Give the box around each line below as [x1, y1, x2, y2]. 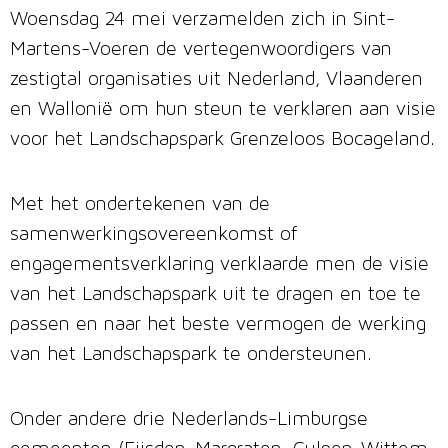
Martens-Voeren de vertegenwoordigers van [10, 40, 392, 61]
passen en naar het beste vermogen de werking [10, 315, 426, 336]
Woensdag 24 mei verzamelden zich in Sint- [10, 10, 395, 31]
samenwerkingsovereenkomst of [10, 225, 297, 246]
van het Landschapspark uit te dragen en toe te [10, 285, 421, 306]
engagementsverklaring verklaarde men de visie [10, 255, 429, 276]
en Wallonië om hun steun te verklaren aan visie [10, 100, 436, 121]
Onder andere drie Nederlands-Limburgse [10, 410, 368, 431]
